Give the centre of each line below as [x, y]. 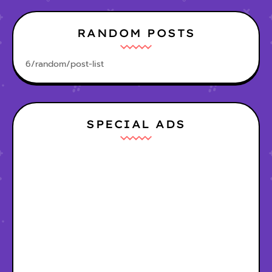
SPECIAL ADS [136, 124]
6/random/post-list [65, 64]
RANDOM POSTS [136, 33]
